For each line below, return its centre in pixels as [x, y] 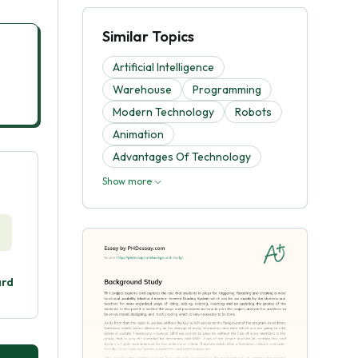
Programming [227, 89]
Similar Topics [148, 36]
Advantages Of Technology [182, 157]
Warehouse [142, 89]
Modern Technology [163, 112]
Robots [253, 112]
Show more [128, 181]
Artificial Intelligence [163, 67]
